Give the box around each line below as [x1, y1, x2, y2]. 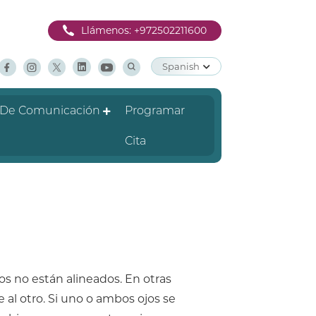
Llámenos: [80, 24, 134, 37]
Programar [125, 104, 186, 117]
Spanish [162, 60, 200, 72]
